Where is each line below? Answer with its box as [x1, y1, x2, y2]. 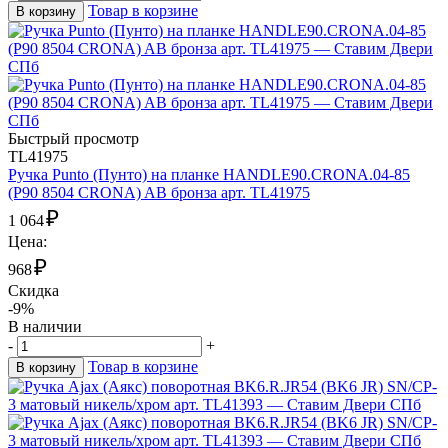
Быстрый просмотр [8, 130, 139, 148]
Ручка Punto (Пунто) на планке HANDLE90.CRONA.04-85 [8, 166, 410, 184]
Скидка [8, 282, 59, 300]
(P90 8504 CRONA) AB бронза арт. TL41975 [8, 184, 310, 202]
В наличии [8, 318, 82, 336]
